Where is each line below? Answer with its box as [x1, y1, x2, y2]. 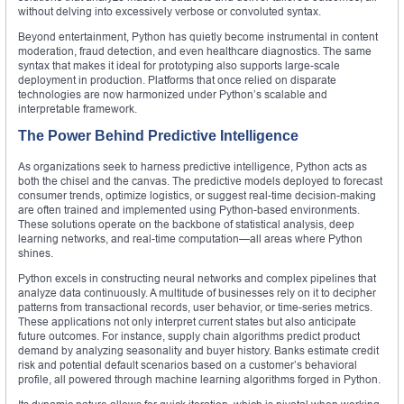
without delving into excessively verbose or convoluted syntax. [18, 4, 321, 18]
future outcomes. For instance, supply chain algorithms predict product [18, 328, 360, 343]
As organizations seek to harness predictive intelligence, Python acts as [18, 159, 367, 173]
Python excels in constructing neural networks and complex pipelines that [18, 271, 376, 285]
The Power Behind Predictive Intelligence [18, 127, 298, 143]
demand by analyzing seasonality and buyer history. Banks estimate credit [18, 343, 379, 357]
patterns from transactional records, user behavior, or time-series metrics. [18, 299, 372, 314]
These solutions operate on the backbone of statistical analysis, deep [18, 216, 354, 231]
